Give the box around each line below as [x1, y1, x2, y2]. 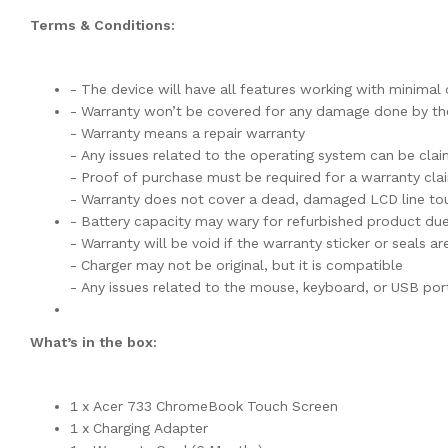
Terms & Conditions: [30, 17, 175, 34]
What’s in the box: [30, 334, 157, 351]
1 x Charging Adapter [70, 420, 208, 437]
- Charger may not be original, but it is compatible [70, 257, 403, 274]
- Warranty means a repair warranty [70, 125, 305, 142]
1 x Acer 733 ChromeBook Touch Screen [70, 398, 338, 415]
